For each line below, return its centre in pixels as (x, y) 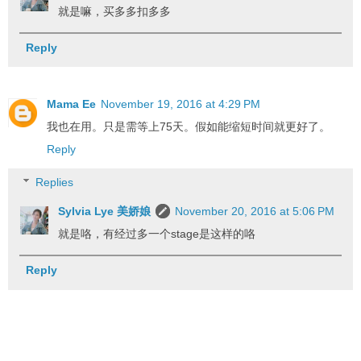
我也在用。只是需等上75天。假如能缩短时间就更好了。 (189, 126)
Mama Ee (71, 104)
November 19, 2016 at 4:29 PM (180, 104)
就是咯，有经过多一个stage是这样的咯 (157, 234)
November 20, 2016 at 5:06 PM (255, 212)
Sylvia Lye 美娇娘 (105, 212)
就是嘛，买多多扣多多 (115, 11)
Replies (55, 183)
